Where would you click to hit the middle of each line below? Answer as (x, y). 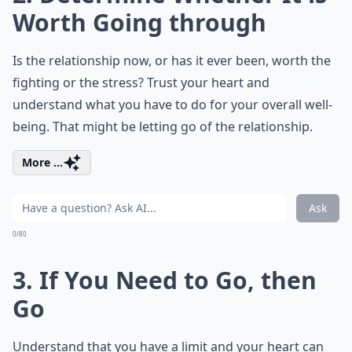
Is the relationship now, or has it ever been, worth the (172, 60)
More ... (42, 162)
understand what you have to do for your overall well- (172, 104)
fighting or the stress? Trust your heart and (141, 82)
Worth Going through (139, 22)
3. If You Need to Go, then (165, 280)
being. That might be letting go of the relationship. (163, 126)
